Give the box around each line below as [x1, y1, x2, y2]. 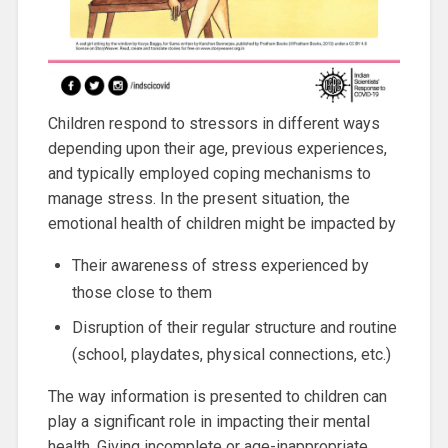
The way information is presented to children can [47, 386, 387, 406]
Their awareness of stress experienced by [71, 255, 369, 275]
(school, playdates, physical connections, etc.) [71, 344, 391, 364]
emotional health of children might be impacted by [47, 213, 396, 233]
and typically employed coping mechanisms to [47, 163, 371, 183]
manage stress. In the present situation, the [47, 188, 350, 208]
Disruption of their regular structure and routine [71, 317, 397, 337]
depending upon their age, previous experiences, [47, 138, 387, 158]
